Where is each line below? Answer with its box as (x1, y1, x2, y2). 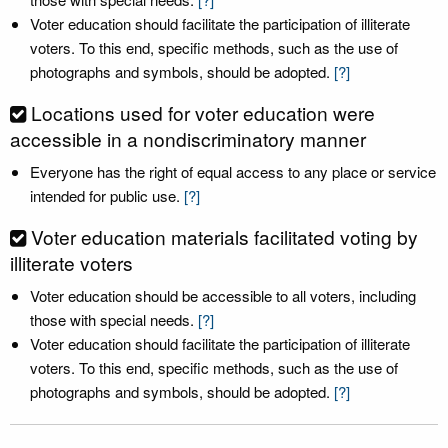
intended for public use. (30, 185, 180, 206)
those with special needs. (30, 309, 194, 330)
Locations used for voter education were (31, 99, 375, 126)
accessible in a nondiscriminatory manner (10, 125, 366, 152)
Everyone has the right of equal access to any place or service (30, 161, 436, 182)
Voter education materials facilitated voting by (31, 223, 418, 250)
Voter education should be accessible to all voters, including (30, 285, 416, 306)
